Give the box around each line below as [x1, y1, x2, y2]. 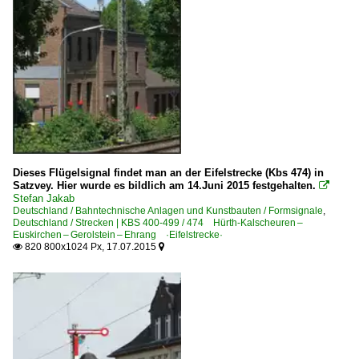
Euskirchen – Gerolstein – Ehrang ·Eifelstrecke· [13, 229, 223, 241]
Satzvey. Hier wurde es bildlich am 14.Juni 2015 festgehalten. [13, 179, 316, 192]
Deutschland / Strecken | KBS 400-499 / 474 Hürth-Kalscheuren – [13, 217, 305, 229]
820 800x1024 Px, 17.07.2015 [22, 241, 159, 253]
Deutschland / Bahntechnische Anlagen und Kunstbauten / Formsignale [13, 205, 323, 217]
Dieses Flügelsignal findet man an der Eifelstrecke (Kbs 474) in [13, 167, 324, 179]
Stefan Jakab [13, 192, 75, 205]
